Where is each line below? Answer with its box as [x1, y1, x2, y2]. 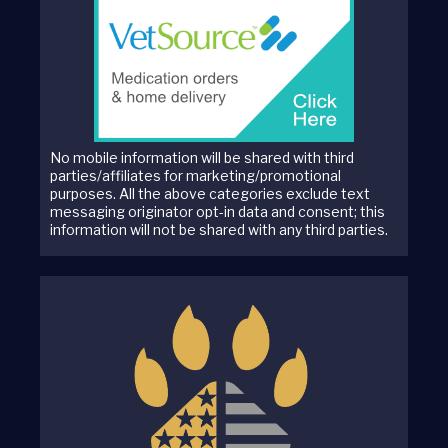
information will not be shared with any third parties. [50, 221, 388, 238]
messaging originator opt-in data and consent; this [50, 203, 385, 220]
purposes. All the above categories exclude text [50, 185, 370, 202]
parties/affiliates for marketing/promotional [50, 167, 341, 184]
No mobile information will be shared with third [50, 149, 354, 166]
